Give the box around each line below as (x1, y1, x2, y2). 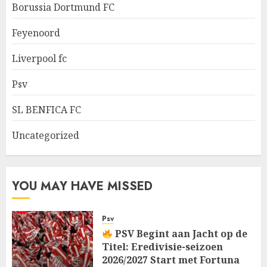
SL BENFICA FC (12, 103, 81, 117)
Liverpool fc (12, 52, 67, 66)
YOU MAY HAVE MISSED (12, 178, 153, 195)
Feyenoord (12, 26, 60, 40)
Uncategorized (12, 129, 79, 142)
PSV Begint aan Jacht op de (113, 227, 248, 241)
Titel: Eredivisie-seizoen (102, 240, 223, 254)
